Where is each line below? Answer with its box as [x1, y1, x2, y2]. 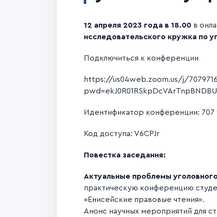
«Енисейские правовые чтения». [84, 196, 204, 203]
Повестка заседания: [84, 151, 166, 159]
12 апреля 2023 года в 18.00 [84, 21, 191, 29]
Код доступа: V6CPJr [84, 130, 159, 138]
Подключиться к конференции [84, 54, 199, 62]
